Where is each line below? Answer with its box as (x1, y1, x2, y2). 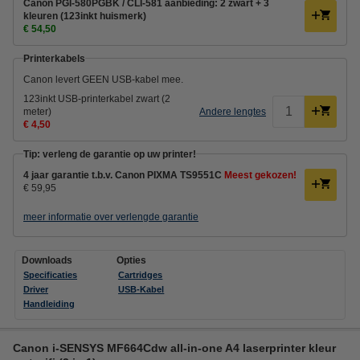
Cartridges (118, 269, 163, 280)
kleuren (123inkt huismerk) (23, 10, 146, 22)
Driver (23, 284, 48, 294)
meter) (23, 105, 51, 117)
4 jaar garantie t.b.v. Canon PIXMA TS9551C (23, 169, 222, 181)
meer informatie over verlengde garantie (23, 211, 198, 223)
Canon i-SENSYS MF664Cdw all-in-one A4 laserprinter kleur (13, 341, 336, 354)
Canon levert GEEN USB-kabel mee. (23, 73, 183, 85)
